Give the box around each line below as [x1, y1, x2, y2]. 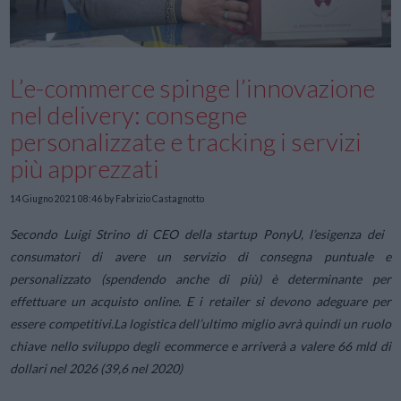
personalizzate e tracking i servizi [10, 125, 363, 157]
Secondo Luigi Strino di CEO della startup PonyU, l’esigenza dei [10, 226, 384, 242]
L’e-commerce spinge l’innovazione [10, 72, 376, 103]
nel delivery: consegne [10, 98, 248, 130]
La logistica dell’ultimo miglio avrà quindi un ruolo [113, 315, 391, 331]
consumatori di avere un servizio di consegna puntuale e [10, 248, 391, 264]
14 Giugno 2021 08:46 [10, 193, 103, 205]
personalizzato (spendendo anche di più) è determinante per [10, 270, 391, 286]
